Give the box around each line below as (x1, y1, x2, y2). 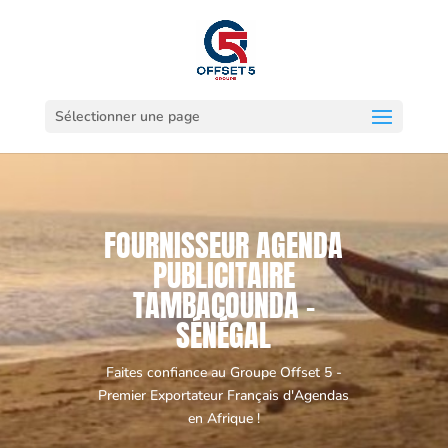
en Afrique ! (187, 409, 260, 428)
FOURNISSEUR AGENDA (104, 223, 344, 268)
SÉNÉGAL (176, 313, 272, 358)
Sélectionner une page (54, 107, 200, 126)
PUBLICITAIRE (152, 253, 295, 298)
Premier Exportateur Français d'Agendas (98, 386, 350, 405)
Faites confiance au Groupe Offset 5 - (105, 363, 342, 382)
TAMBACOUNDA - (132, 283, 315, 328)
